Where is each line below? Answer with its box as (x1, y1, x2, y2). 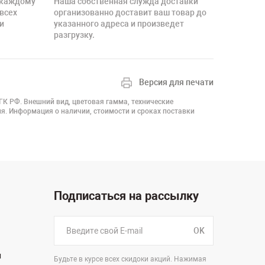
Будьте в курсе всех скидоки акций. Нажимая (53, 255, 206, 263)
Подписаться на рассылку (53, 189, 199, 203)
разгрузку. (54, 30, 95, 40)
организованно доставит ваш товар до (54, 8, 206, 17)
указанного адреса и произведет (54, 19, 184, 28)
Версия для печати (139, 77, 214, 87)
